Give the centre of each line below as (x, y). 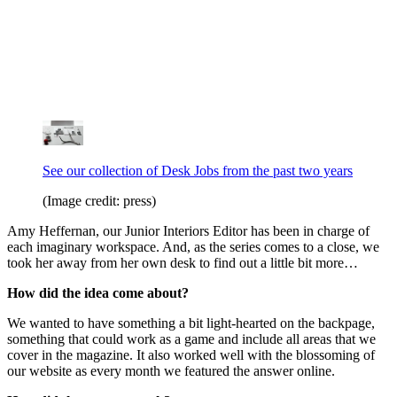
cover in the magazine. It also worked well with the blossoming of (191, 355)
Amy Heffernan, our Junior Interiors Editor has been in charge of (188, 231)
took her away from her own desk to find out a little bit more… (183, 263)
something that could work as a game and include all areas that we (191, 339)
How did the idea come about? (98, 293)
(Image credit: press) (99, 201)
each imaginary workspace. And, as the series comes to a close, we (193, 247)
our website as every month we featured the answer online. (171, 371)
